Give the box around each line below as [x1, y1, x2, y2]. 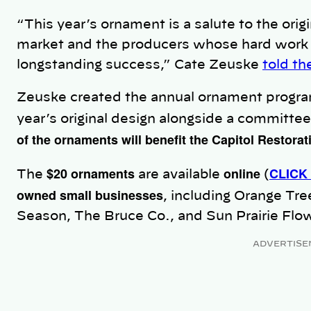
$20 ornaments [47, 165, 135, 183]
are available [135, 169, 224, 182]
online [224, 165, 260, 183]
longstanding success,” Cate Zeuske [17, 59, 262, 72]
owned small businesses [17, 186, 163, 205]
